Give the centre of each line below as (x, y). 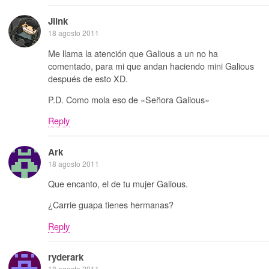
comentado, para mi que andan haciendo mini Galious (151, 65)
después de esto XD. (88, 78)
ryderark (66, 257)
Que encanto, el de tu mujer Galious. (118, 184)
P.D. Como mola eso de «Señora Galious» (129, 99)
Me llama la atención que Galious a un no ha (133, 53)
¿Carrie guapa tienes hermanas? (111, 205)
